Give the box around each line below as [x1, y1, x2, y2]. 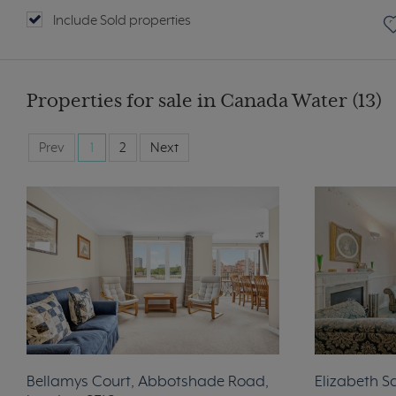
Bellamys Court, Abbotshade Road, [27, 373, 269, 392]
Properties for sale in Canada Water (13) [27, 91, 382, 112]
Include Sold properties [53, 13, 191, 29]
